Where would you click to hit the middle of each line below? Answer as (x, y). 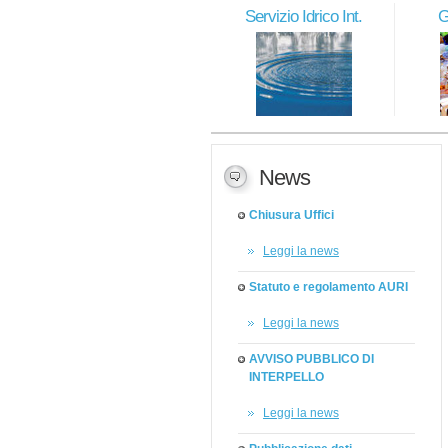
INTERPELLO (286, 377)
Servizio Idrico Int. (303, 16)
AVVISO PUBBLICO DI (311, 359)
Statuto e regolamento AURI (328, 287)
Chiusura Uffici (291, 215)
